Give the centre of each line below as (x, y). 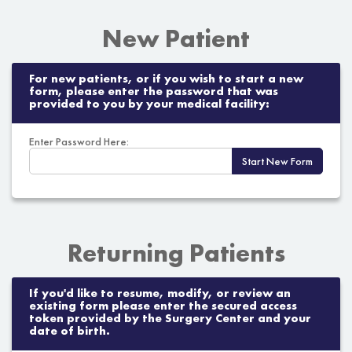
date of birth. (70, 332)
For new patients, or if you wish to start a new (166, 80)
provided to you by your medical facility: (149, 105)
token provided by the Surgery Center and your (170, 320)
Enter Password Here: (79, 142)
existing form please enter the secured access (163, 307)
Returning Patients (176, 256)
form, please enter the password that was (154, 93)
